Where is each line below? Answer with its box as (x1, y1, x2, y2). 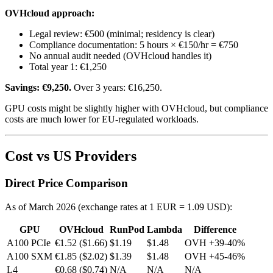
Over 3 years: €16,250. (71, 82, 162, 93)
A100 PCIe (7, 237, 51, 248)
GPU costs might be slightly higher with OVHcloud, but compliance (5, 103, 268, 114)
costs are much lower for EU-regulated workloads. (5, 114, 199, 125)
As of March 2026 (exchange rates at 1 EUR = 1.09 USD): (5, 201, 232, 212)
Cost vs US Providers (5, 148, 136, 165)
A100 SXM (7, 250, 52, 261)
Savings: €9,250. (5, 82, 71, 93)
